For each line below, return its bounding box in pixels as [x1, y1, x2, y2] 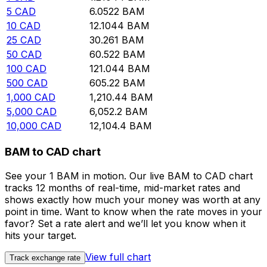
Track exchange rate [10, 253, 80, 262]
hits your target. [5, 229, 76, 241]
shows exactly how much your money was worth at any [5, 193, 260, 206]
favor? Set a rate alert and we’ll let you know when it [5, 217, 246, 229]
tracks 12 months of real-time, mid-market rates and [5, 181, 240, 194]
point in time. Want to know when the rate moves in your [5, 205, 262, 218]
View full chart [85, 250, 151, 263]
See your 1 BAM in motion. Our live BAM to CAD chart [5, 169, 253, 182]
